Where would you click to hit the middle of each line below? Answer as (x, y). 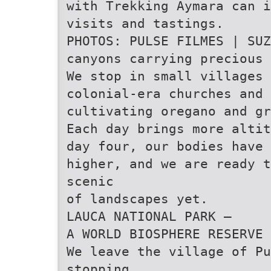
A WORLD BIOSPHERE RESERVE (165, 234)
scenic (90, 181)
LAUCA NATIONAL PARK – (149, 216)
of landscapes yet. (137, 199)
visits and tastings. (145, 23)
